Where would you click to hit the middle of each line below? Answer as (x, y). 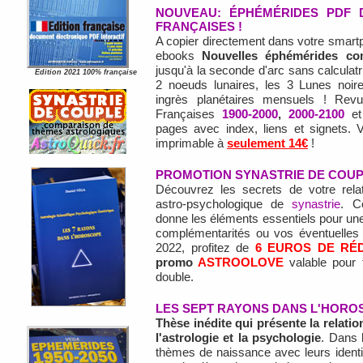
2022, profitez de (205, 248)
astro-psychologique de (224, 204)
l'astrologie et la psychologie (239, 338)
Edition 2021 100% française (86, 72)
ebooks (179, 56)
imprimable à (191, 143)
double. (175, 277)
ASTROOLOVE (241, 263)
